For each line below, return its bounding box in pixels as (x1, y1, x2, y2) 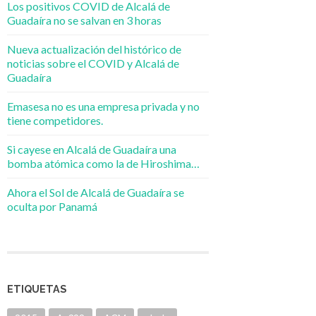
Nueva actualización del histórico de (7, 42, 181, 56)
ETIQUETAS (7, 283, 66, 296)
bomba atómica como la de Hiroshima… (7, 157, 200, 171)
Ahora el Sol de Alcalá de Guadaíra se (7, 186, 184, 200)
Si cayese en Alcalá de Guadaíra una (7, 142, 176, 157)
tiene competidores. (7, 114, 103, 128)
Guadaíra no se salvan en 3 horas (7, 13, 162, 28)
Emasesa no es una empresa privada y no (7, 99, 200, 114)
